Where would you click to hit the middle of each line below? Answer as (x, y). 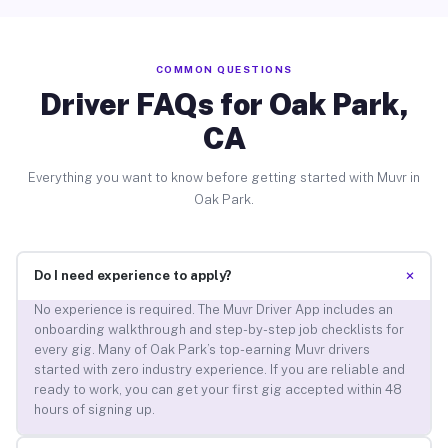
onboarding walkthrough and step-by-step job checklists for (218, 330)
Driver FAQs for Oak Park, (224, 103)
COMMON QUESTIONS (224, 68)
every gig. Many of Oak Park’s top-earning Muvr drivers (201, 350)
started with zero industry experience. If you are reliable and (219, 370)
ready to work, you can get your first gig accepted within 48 (217, 390)
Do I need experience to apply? (132, 276)
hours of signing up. (94, 410)
